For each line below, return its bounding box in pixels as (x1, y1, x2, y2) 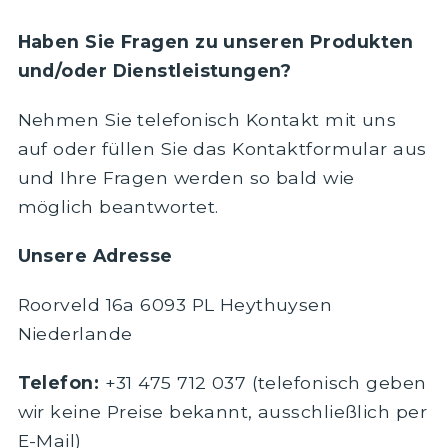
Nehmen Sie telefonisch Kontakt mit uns (17, 108, 397, 130)
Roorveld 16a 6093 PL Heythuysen (17, 293, 333, 315)
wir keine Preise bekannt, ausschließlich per (17, 400, 427, 422)
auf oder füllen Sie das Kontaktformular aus (17, 137, 427, 159)
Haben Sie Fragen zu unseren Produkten (17, 30, 414, 52)
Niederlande (17, 322, 133, 344)
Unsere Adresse (17, 244, 173, 266)
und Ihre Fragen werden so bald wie (17, 166, 355, 188)
